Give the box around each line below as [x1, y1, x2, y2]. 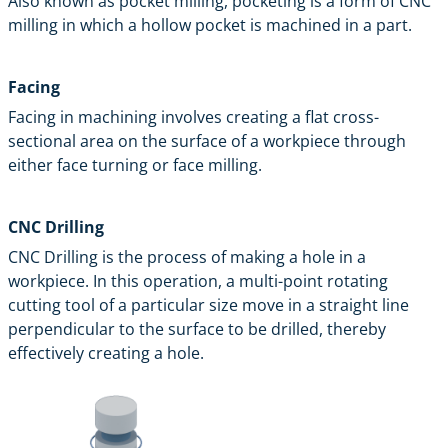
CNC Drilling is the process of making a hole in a [8, 245, 366, 268]
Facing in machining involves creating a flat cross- [8, 105, 379, 128]
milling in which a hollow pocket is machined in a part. [8, 13, 412, 36]
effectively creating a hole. [8, 341, 204, 364]
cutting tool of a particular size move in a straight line [8, 293, 409, 316]
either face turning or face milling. [8, 153, 262, 176]
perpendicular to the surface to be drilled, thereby [8, 317, 386, 340]
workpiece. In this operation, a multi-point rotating [8, 269, 388, 292]
